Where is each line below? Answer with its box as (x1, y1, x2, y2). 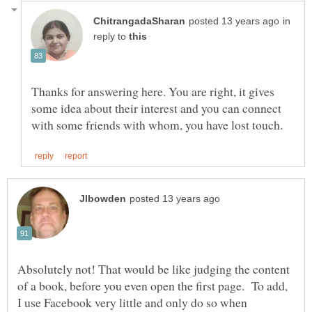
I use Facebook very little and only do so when (17, 293, 247, 311)
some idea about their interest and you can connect (31, 100, 281, 117)
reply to (93, 31, 129, 42)
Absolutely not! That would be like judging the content (17, 260, 290, 277)
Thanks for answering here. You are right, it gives (31, 83, 274, 100)
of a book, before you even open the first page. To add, (17, 276, 288, 294)
